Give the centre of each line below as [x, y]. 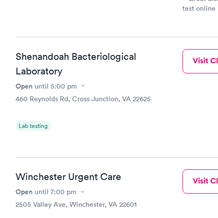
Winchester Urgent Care [68, 177]
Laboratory [39, 71]
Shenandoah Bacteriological [76, 56]
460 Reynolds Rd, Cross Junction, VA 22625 [83, 99]
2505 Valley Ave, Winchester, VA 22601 [76, 204]
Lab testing [33, 126]
